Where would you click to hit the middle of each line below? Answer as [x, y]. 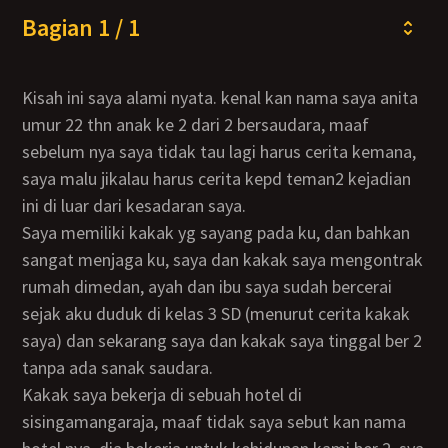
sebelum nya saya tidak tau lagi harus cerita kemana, [219, 151]
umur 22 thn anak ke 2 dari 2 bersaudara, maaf [196, 124]
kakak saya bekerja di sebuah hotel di [28, 394]
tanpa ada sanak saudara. [118, 367]
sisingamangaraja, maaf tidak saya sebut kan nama [214, 421]
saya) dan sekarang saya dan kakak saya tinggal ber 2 [222, 340]
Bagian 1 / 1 [81, 27]
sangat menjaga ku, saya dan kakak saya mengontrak [223, 259]
